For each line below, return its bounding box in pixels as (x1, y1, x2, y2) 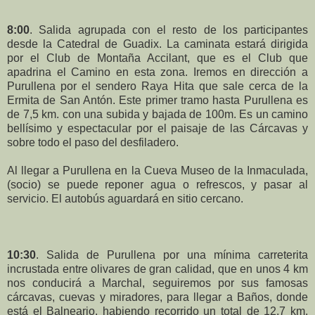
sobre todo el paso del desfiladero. (7, 136, 179, 148)
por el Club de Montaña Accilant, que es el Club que (7, 51, 308, 64)
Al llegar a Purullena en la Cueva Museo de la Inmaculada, (7, 164, 308, 176)
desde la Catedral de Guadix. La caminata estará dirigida (7, 37, 308, 50)
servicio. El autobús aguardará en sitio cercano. (7, 192, 243, 205)
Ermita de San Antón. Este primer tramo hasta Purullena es (7, 94, 308, 106)
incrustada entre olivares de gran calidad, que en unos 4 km (7, 262, 308, 275)
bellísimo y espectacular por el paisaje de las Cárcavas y (7, 122, 308, 134)
